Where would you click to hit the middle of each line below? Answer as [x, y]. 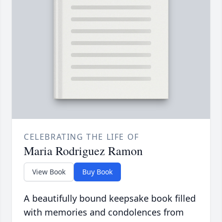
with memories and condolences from [104, 212]
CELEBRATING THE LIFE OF [82, 137]
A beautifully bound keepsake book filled [110, 198]
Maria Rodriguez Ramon [83, 151]
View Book [49, 172]
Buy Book [97, 172]
